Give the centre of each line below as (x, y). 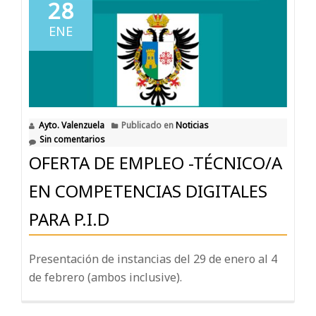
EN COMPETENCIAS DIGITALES (148, 191)
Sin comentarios (72, 140)
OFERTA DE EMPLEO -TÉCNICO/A (156, 163)
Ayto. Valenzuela (72, 126)
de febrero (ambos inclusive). (105, 278)
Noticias (192, 126)
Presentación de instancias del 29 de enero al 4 (153, 259)
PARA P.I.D (69, 219)
